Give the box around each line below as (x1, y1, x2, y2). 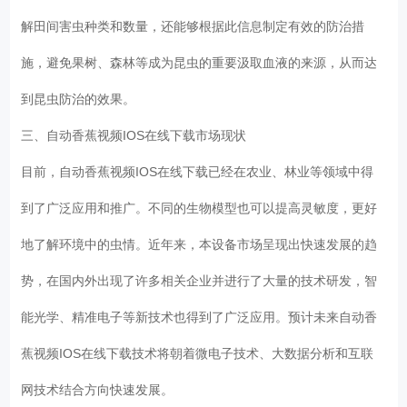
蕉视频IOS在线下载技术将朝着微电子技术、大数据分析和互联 (21, 345, 374, 361)
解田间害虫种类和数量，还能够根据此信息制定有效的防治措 (21, 18, 365, 34)
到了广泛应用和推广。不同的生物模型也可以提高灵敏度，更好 (21, 200, 378, 215)
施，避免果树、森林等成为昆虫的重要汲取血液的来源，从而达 (21, 55, 378, 70)
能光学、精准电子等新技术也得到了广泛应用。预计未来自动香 (21, 309, 378, 324)
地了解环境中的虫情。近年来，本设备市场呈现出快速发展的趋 (21, 236, 378, 252)
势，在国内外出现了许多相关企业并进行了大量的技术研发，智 (21, 273, 378, 288)
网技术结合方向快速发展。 (21, 382, 182, 397)
